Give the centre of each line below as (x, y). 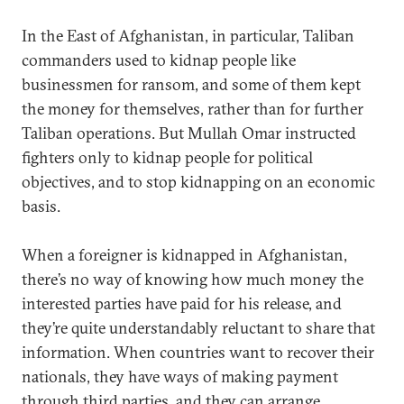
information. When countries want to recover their (198, 352)
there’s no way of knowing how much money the (193, 279)
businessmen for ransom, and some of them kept (191, 84)
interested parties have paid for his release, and (182, 303)
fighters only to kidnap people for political (167, 157)
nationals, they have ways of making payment (180, 376)
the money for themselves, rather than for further (193, 109)
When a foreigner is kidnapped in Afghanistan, (184, 255)
